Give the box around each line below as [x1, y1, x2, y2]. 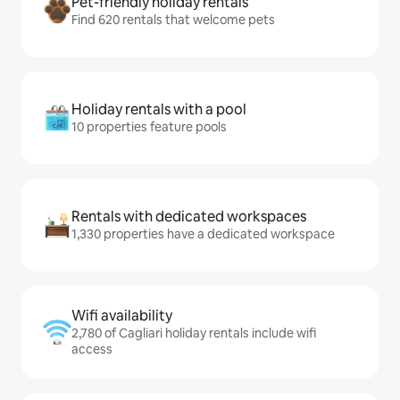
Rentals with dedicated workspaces [71, 207, 306, 226]
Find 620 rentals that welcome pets [71, 12, 275, 28]
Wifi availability [71, 306, 172, 325]
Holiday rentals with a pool [71, 100, 246, 119]
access [71, 341, 112, 357]
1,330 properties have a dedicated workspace [71, 226, 335, 242]
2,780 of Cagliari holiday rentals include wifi [71, 325, 316, 341]
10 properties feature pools [71, 119, 227, 135]
